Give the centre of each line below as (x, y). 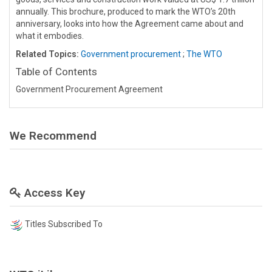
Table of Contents (56, 71)
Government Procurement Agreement (89, 89)
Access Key (53, 192)
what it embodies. (50, 36)
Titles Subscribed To (64, 224)
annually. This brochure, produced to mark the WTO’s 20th (126, 11)
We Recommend (53, 135)
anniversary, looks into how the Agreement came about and (130, 23)
